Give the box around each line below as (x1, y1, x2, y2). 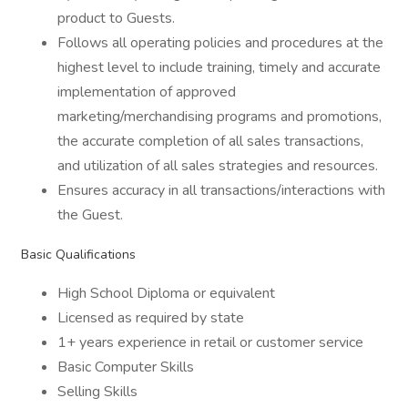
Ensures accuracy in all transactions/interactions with (57, 180, 385, 200)
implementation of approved (57, 82, 236, 102)
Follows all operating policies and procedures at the (57, 33, 383, 53)
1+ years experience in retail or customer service (57, 332, 363, 352)
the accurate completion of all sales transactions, (57, 131, 363, 151)
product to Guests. (57, 8, 175, 28)
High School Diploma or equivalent (57, 283, 275, 303)
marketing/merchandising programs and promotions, (57, 107, 382, 127)
